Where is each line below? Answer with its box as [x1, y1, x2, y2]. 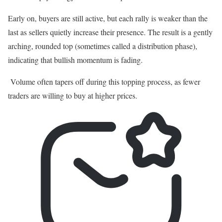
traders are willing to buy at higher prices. [8, 90, 142, 101]
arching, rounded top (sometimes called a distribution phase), [8, 40, 197, 51]
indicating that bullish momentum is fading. [8, 54, 143, 65]
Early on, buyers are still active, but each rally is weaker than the [8, 12, 208, 23]
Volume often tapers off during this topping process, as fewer [8, 76, 200, 87]
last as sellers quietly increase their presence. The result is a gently [8, 26, 213, 37]
